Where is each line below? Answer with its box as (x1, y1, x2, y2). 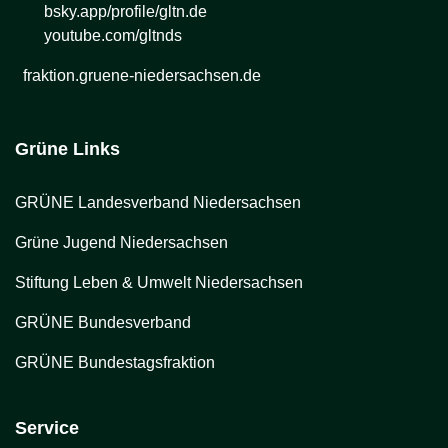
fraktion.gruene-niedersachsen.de (23, 66, 261, 84)
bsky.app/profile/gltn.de (43, 2, 207, 20)
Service (15, 417, 79, 438)
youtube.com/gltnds (43, 26, 182, 44)
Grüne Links (15, 138, 120, 159)
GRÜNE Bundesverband (15, 313, 191, 331)
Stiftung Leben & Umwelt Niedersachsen (15, 273, 303, 291)
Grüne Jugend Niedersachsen (15, 233, 228, 251)
